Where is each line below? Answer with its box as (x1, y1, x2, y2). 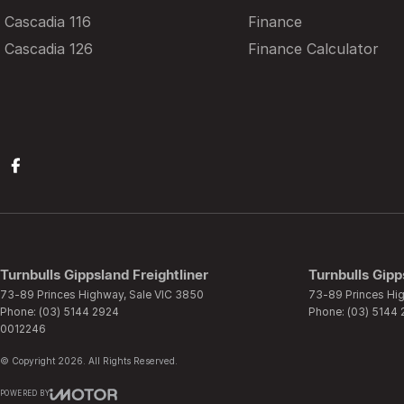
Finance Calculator (247, 40, 379, 58)
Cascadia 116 (5, 13, 91, 31)
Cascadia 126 (5, 40, 93, 58)
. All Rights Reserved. (83, 355, 178, 366)
